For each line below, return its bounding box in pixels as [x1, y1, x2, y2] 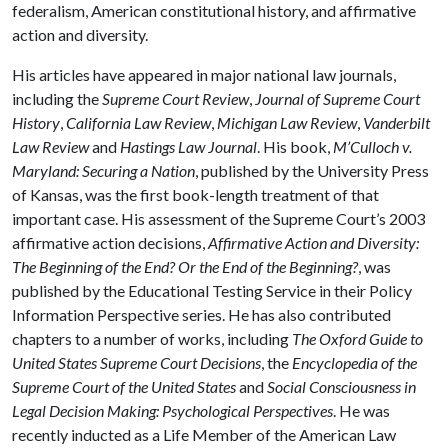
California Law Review [66, 113, 211, 132]
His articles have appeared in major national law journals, [12, 65, 396, 84]
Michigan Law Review [217, 113, 357, 132]
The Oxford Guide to [292, 329, 423, 348]
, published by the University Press [195, 161, 429, 180]
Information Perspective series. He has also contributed [12, 305, 391, 324]
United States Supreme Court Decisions [12, 353, 261, 372]
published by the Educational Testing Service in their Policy [12, 281, 412, 300]
